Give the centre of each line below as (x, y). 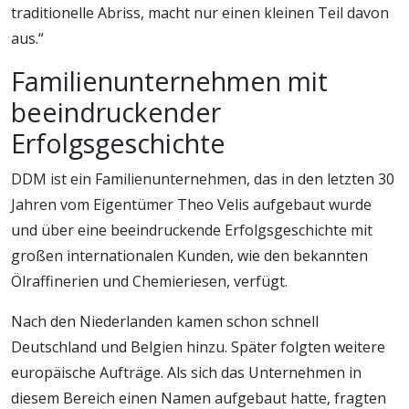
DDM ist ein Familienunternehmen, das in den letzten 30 (203, 178)
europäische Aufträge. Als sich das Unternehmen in (186, 372)
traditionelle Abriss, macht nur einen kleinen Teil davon (200, 12)
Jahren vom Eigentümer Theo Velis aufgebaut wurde (191, 204)
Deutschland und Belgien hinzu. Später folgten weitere (198, 346)
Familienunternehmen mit (169, 80)
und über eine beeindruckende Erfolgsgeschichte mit (192, 230)
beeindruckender (116, 111)
